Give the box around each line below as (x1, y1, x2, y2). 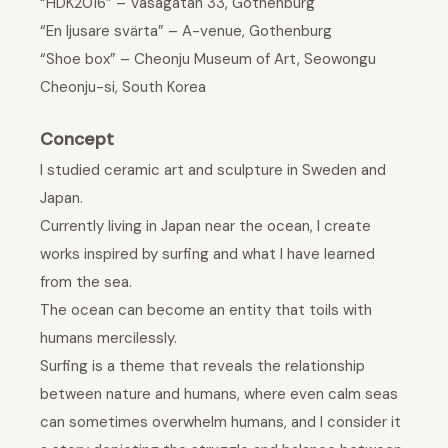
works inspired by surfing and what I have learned (40, 244, 375, 265)
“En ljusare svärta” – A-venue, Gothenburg (40, 20, 332, 41)
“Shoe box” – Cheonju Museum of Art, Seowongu (40, 48, 376, 69)
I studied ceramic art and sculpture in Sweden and (40, 160, 386, 181)
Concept (40, 128, 114, 151)
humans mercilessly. (40, 328, 177, 349)
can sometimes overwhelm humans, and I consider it (40, 412, 401, 433)
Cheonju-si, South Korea (40, 76, 206, 97)
